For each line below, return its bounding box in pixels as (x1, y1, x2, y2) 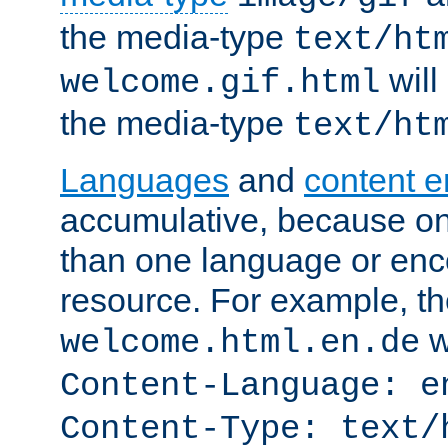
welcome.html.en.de (60, 323, 420, 362)
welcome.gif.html (60, 63, 380, 102)
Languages (60, 160, 229, 199)
